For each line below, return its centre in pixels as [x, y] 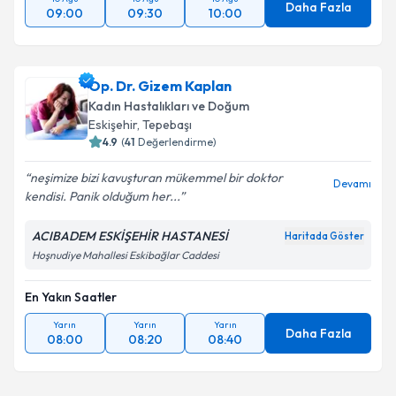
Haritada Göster [324, 236]
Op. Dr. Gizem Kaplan [160, 86]
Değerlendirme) [177, 142]
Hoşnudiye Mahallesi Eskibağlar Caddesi [126, 255]
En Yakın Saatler [71, 297]
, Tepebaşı [164, 125]
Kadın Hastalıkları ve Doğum [169, 106]
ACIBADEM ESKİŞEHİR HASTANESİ [130, 236]
